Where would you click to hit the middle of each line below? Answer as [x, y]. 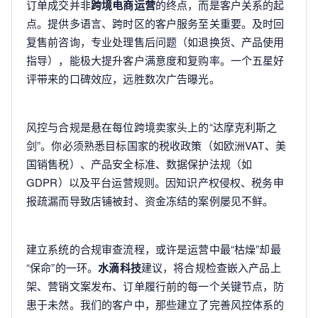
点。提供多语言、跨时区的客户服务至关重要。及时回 [155, 23]
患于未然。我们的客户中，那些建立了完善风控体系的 [155, 304]
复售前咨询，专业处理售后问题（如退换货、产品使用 [155, 41]
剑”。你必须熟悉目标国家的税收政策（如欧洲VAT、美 [156, 145]
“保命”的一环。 [62, 267]
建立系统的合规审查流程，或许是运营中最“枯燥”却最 [154, 248]
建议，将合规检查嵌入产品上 [211, 267]
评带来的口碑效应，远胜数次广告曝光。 [123, 78]
